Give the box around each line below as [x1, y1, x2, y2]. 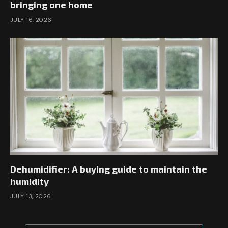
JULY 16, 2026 [10, 16, 52, 24]
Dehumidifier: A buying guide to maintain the [10, 163, 207, 175]
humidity [10, 175, 49, 187]
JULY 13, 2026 [10, 192, 51, 200]
